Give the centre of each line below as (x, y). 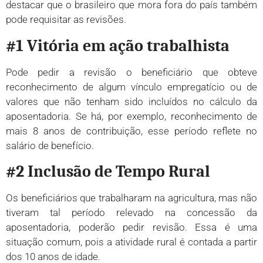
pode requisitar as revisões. (66, 20)
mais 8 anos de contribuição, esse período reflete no (131, 131)
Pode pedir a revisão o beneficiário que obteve (131, 72)
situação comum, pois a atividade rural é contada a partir (131, 242)
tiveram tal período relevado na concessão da (131, 212)
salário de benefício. (50, 145)
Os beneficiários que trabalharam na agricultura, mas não (131, 198)
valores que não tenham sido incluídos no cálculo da (131, 101)
